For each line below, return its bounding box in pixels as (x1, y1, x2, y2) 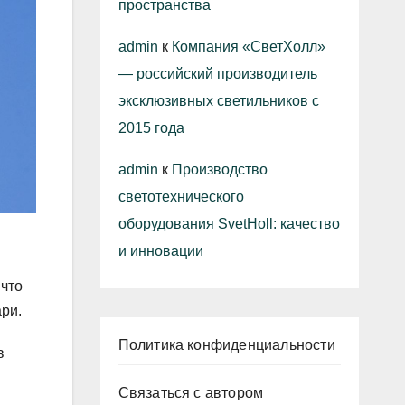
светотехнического (118, 189, 244, 204)
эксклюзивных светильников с (118, 93, 319, 108)
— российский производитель (118, 66, 317, 81)
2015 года (118, 120, 184, 136)
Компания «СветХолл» (171, 39, 325, 54)
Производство (171, 162, 268, 177)
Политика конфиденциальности (118, 337, 335, 353)
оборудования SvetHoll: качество (118, 216, 340, 231)
